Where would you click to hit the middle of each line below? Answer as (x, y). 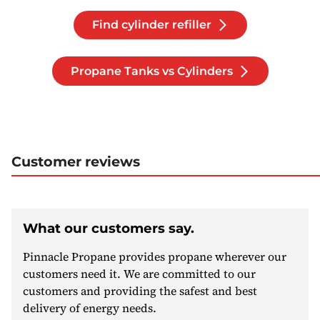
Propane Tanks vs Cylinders (151, 71)
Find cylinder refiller (151, 25)
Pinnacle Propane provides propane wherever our (155, 257)
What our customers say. (109, 229)
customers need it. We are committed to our (139, 274)
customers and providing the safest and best (140, 291)
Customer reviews (76, 162)
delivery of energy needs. (90, 308)
